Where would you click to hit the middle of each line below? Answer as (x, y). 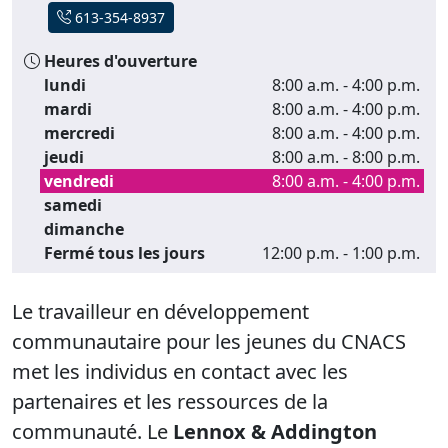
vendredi (79, 180)
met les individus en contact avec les (180, 371)
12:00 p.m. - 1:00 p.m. (341, 252)
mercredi (79, 132)
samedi (73, 204)
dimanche (84, 228)
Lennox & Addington (275, 431)
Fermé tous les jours (124, 252)
